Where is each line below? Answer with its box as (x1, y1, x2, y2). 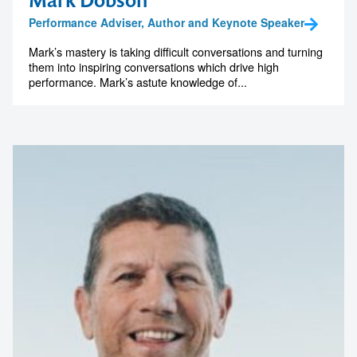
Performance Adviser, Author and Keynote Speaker (29, 14, 304, 31)
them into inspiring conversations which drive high (29, 58, 279, 76)
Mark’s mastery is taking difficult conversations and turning (29, 43, 323, 61)
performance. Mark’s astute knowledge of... (29, 73, 247, 91)
